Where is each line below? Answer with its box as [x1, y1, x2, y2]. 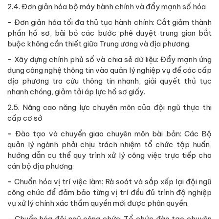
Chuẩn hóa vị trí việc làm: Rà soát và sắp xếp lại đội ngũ [14, 177, 212, 187]
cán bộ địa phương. [7, 161, 74, 171]
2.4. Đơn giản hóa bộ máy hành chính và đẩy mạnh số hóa [7, 2, 206, 12]
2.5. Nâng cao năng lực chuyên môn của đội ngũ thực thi [7, 103, 212, 112]
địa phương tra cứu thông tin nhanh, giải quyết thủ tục [7, 76, 212, 86]
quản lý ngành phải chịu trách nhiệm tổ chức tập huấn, [7, 140, 212, 150]
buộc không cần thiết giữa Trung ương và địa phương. [7, 39, 191, 49]
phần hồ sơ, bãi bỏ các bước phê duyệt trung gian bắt [7, 28, 212, 38]
